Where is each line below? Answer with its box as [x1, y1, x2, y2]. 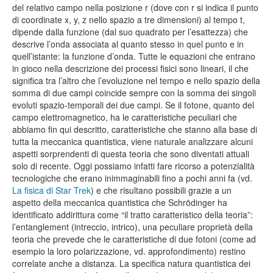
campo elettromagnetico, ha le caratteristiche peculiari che [12, 110, 237, 123]
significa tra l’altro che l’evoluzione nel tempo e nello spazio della [12, 74, 260, 87]
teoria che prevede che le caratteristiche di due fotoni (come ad [12, 232, 256, 245]
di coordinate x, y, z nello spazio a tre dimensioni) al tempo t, [12, 13, 245, 26]
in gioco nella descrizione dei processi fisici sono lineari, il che [12, 62, 249, 74]
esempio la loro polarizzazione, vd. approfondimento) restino [12, 244, 246, 257]
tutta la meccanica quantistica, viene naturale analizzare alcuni [12, 135, 253, 147]
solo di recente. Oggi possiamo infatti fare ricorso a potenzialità [12, 159, 255, 172]
